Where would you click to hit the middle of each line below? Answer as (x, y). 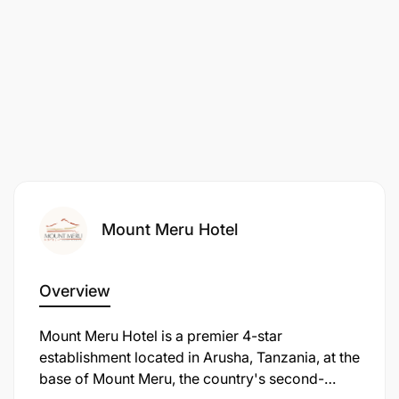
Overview (75, 291)
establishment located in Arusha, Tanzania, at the (199, 358)
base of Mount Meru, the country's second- (182, 379)
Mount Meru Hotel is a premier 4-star (161, 336)
